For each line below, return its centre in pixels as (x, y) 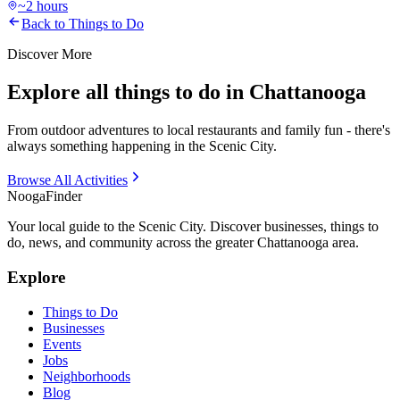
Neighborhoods (87, 376)
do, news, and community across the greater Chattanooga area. (183, 243)
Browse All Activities (67, 180)
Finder (64, 196)
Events (62, 344)
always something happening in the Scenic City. (142, 146)
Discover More (50, 54)
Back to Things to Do (83, 24)
